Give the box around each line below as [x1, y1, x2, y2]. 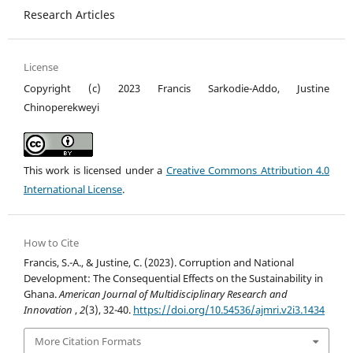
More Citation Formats [35, 334, 142, 349]
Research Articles [24, 6, 115, 22]
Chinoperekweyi [24, 99, 99, 114]
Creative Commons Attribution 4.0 [165, 162, 330, 177]
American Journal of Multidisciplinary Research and [59, 286, 288, 301]
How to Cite [24, 235, 79, 250]
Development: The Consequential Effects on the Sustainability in [24, 270, 323, 285]
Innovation [24, 302, 75, 317]
